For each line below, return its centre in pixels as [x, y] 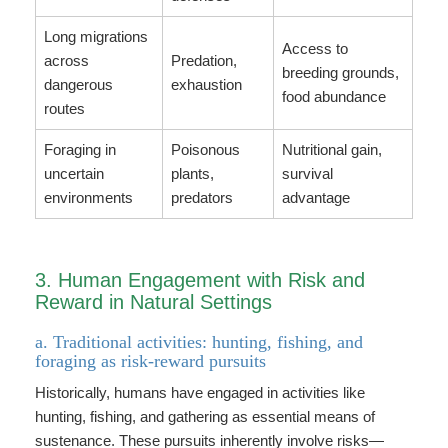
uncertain [74, 173]
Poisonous [205, 149]
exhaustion [206, 84]
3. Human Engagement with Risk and [200, 280]
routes [64, 108]
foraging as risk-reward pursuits [150, 361]
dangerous [78, 84]
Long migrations [96, 36]
